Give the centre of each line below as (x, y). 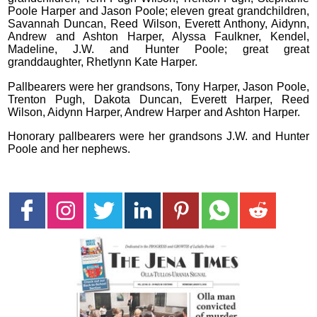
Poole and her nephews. (69, 149)
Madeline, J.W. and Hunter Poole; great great (158, 50)
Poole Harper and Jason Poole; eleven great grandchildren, (158, 11)
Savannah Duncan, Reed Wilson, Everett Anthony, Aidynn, (158, 24)
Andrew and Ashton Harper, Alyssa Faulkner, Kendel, (158, 37)
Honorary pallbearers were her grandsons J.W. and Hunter (158, 137)
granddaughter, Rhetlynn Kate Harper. (103, 62)
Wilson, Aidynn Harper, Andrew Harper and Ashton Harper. (154, 112)
